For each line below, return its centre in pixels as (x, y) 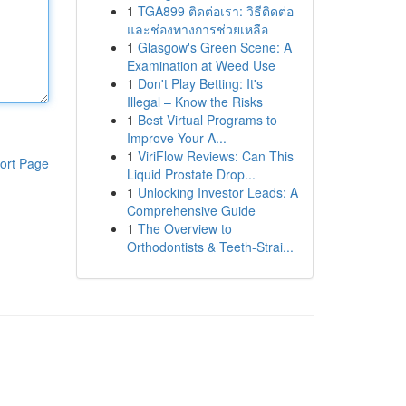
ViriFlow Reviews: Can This (215, 156)
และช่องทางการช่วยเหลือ (197, 29)
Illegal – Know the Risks (194, 101)
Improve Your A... (176, 138)
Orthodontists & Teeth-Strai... (210, 246)
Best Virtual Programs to (207, 120)
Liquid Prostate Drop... (191, 174)
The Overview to (184, 228)
